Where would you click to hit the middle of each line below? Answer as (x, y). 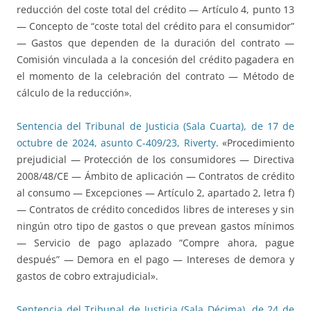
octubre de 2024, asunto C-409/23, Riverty (116, 143)
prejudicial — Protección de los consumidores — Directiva (155, 160)
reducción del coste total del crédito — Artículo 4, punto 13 (155, 10)
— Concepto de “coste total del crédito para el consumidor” (155, 26)
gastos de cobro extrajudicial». (87, 276)
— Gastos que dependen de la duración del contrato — (155, 43)
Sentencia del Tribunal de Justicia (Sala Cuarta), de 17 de (155, 126)
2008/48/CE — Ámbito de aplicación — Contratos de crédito (155, 176)
